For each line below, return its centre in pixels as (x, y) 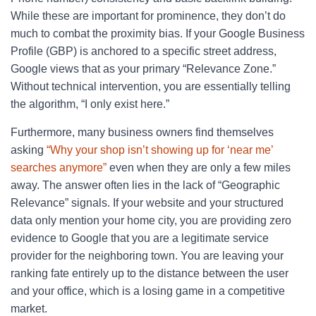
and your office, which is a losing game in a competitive (148, 291)
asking (29, 150)
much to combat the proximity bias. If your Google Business (158, 34)
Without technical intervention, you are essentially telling (151, 86)
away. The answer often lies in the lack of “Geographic (145, 185)
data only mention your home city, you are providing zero (151, 220)
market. (29, 309)
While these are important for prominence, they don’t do (148, 16)
